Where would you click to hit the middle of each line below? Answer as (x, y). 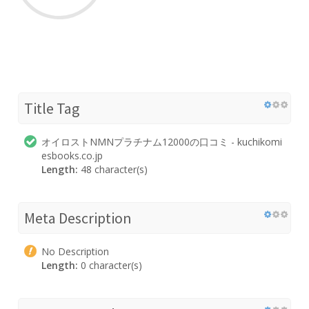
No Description (75, 251)
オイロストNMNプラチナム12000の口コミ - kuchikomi (162, 141)
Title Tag (52, 108)
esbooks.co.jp (72, 155)
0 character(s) (110, 265)
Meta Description (78, 218)
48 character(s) (113, 169)
